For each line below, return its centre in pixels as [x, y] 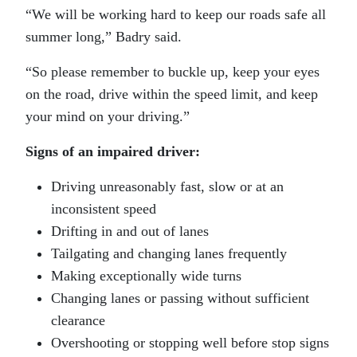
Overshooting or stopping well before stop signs [190, 343]
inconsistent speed [104, 209]
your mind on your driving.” [108, 116]
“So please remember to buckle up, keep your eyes [173, 72]
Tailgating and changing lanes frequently [169, 253]
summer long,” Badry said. [104, 37]
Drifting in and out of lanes [130, 231]
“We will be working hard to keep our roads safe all [176, 14]
